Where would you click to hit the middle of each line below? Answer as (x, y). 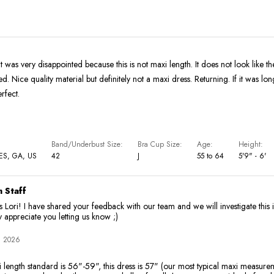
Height (249, 144)
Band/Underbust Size (86, 144)
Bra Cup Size (158, 144)
